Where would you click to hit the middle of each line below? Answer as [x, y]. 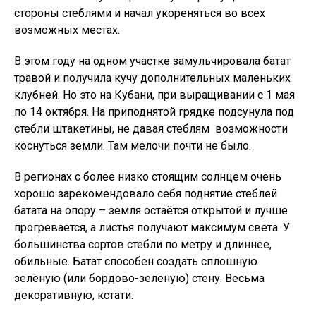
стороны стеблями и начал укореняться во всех [140, 13]
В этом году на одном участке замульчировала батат [152, 61]
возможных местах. [67, 30]
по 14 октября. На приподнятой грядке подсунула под [154, 112]
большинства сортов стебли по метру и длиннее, [143, 244]
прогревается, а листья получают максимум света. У [152, 227]
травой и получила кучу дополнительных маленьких [152, 78]
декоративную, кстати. [74, 295]
